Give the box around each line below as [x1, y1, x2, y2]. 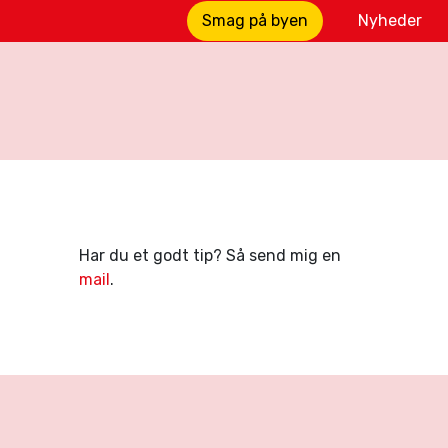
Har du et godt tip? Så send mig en [78, 245, 341, 265]
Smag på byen [202, 10, 308, 30]
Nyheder [358, 10, 422, 30]
